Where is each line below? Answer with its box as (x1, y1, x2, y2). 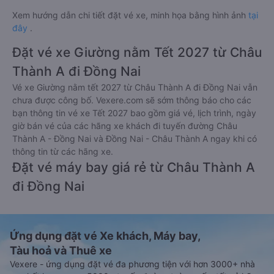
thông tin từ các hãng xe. (12, 146, 113, 157)
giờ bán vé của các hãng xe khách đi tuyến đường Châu (12, 120, 237, 131)
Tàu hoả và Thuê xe (10, 244, 112, 257)
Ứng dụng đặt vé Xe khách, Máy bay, (10, 229, 201, 242)
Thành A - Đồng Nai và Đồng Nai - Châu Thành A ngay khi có (12, 133, 257, 144)
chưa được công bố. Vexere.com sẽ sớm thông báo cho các (12, 95, 251, 105)
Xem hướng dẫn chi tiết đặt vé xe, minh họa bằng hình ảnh (12, 10, 248, 20)
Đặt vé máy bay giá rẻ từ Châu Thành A (12, 160, 255, 175)
